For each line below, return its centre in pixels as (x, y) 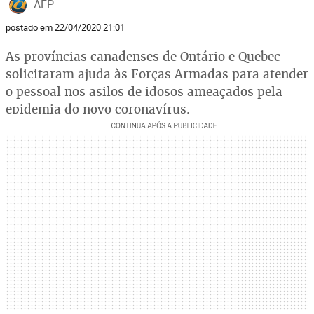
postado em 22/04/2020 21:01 (65, 27)
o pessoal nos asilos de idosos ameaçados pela (144, 91)
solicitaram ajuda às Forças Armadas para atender (157, 74)
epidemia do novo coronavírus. (98, 109)
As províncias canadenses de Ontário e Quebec (143, 56)
